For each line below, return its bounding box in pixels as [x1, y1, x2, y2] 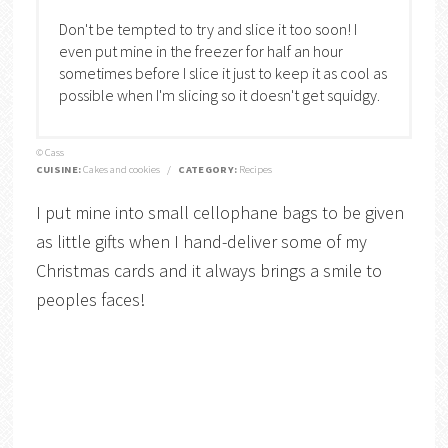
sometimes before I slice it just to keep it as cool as [58, 62, 387, 83]
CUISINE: [35, 162, 82, 176]
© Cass [35, 145, 64, 159]
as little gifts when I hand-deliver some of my [35, 229, 367, 253]
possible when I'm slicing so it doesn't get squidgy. [58, 84, 380, 105]
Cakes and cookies [81, 162, 163, 176]
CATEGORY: [178, 162, 238, 176]
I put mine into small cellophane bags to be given [35, 200, 404, 224]
